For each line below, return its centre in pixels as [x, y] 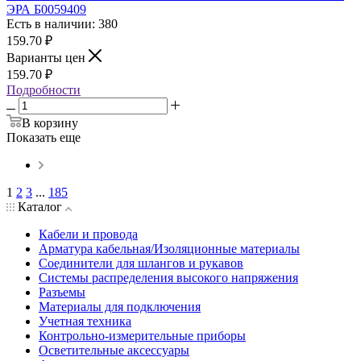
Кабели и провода [88, 234]
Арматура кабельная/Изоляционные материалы [169, 248]
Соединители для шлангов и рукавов [141, 263]
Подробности [44, 89]
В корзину [50, 122]
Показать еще [44, 137]
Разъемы [62, 292]
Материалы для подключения [120, 306]
